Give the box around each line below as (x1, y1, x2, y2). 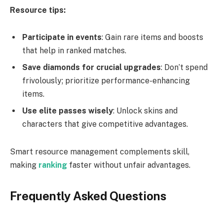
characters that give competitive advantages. (22, 119, 188, 129)
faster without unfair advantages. (69, 160, 190, 170)
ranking (38, 160, 69, 170)
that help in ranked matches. (22, 46, 126, 56)
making (10, 160, 38, 170)
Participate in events (22, 33, 102, 42)
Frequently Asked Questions (10, 189, 166, 203)
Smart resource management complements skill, (10, 147, 189, 157)
